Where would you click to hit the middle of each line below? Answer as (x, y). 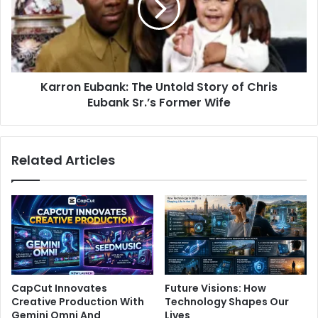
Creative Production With (78, 302)
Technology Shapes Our (227, 302)
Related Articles (63, 160)
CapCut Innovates (59, 289)
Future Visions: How (215, 289)
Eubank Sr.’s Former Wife (159, 102)
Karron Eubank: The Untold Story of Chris (159, 87)
